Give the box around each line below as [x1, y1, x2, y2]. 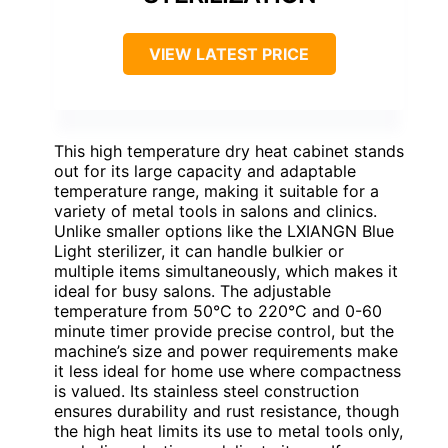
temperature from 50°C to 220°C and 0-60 [54, 300, 382, 321]
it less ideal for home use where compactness [54, 360, 401, 381]
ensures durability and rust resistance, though [54, 400, 399, 421]
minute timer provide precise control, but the [54, 320, 394, 341]
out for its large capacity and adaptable [54, 160, 356, 181]
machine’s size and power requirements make [54, 340, 398, 361]
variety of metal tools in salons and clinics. [54, 200, 377, 221]
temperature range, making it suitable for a [54, 180, 379, 201]
